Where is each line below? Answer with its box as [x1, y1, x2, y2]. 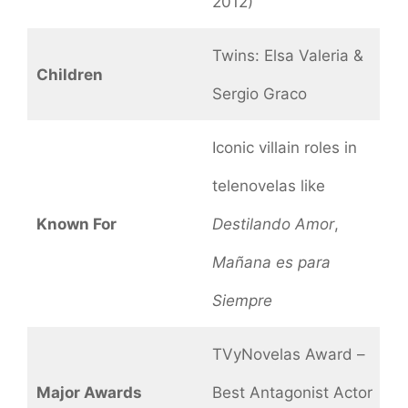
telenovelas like [211, 176, 325, 195]
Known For [36, 214, 117, 233]
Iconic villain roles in [211, 138, 357, 157]
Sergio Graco [211, 84, 307, 103]
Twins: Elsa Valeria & [211, 46, 363, 65]
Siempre [211, 291, 272, 310]
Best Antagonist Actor [211, 382, 372, 402]
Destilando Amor [211, 214, 334, 233]
